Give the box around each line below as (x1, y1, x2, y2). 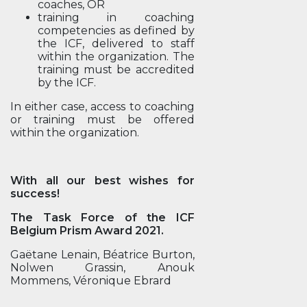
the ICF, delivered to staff (38, 37, 195, 50)
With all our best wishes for (10, 174, 195, 187)
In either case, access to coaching (10, 100, 195, 113)
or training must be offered (10, 113, 195, 126)
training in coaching (38, 11, 195, 24)
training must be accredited (38, 63, 195, 76)
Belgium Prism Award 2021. (10, 224, 164, 237)
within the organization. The (38, 50, 195, 63)
